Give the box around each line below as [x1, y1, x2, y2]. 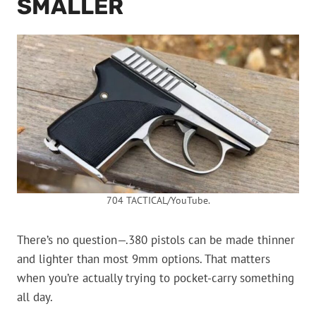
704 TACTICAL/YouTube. [106, 194, 210, 207]
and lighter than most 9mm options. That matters [17, 251, 270, 267]
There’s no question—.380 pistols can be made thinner [17, 232, 295, 248]
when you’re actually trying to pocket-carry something [17, 270, 294, 286]
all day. [17, 289, 53, 305]
